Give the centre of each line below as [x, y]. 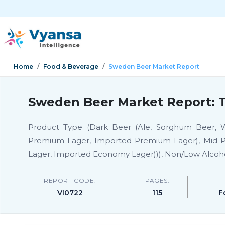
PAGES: [157, 181]
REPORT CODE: [70, 181]
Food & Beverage [71, 67]
